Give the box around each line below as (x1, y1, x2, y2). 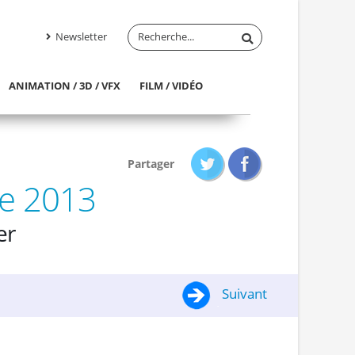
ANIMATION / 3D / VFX (8, 78, 120, 93)
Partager (128, 155, 175, 171)
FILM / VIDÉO (139, 78, 204, 93)
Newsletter (53, 29, 107, 44)
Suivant (218, 284, 267, 303)
